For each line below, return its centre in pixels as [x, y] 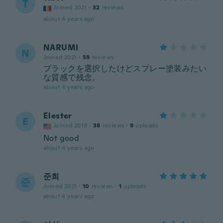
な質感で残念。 [72, 77]
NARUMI [61, 48]
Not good [61, 138]
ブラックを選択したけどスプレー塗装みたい [125, 68]
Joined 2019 [70, 125]
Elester [58, 116]
